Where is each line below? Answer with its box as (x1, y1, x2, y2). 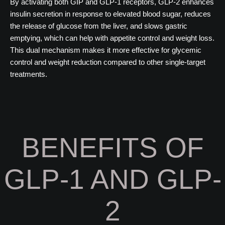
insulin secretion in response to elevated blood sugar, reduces (10, 10, 211, 18)
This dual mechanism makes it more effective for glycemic (10, 46, 201, 54)
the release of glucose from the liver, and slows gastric (10, 22, 187, 30)
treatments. (10, 70, 47, 78)
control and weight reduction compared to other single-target (10, 58, 205, 66)
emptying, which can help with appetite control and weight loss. (10, 34, 214, 42)
